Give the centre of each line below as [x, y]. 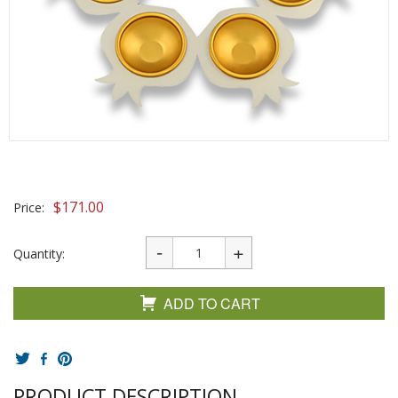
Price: [29, 207]
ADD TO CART [212, 303]
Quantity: [39, 254]
